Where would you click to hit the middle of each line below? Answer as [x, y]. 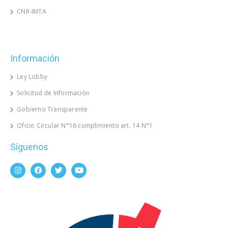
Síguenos [29, 147]
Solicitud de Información [53, 93]
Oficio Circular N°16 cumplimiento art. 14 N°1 [85, 125]
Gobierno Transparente [52, 109]
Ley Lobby [32, 76]
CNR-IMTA [32, 11]
